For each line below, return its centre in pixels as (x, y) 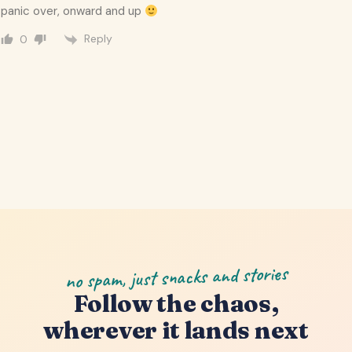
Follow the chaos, (176, 303)
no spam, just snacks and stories (176, 277)
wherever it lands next (176, 330)
